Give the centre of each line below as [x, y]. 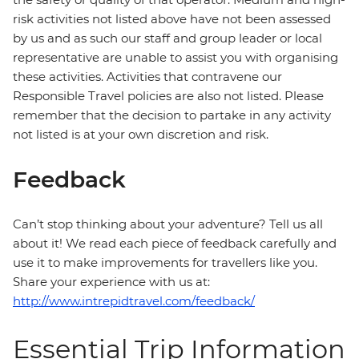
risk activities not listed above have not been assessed [172, 19]
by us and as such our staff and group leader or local [167, 38]
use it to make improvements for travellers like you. [165, 263]
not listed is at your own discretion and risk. [141, 135]
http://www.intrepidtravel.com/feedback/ [134, 301]
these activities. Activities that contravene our [147, 77]
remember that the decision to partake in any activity [172, 115]
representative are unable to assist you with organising [175, 58]
